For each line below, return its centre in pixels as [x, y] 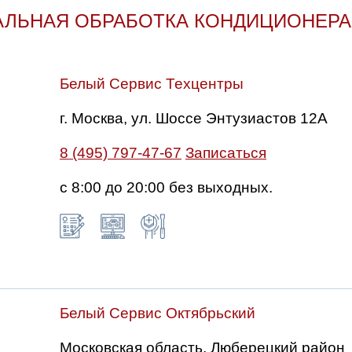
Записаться [226, 153]
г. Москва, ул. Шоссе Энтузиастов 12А [194, 118]
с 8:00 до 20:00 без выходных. [166, 187]
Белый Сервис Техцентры [152, 84]
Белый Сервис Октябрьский [158, 313]
